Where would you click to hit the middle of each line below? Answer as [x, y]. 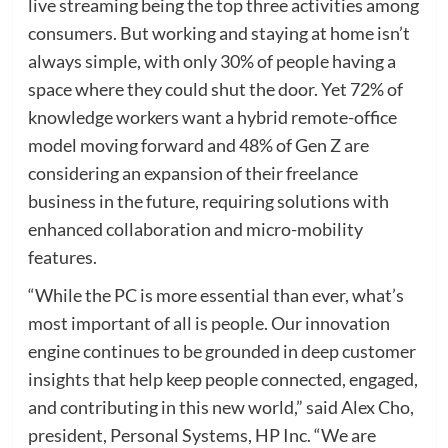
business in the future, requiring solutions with [208, 200]
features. [62, 256]
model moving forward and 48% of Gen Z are [198, 144]
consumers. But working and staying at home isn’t [218, 32]
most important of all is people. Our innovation [208, 322]
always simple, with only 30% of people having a [211, 60]
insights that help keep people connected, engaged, [222, 378]
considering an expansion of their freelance [192, 172]
